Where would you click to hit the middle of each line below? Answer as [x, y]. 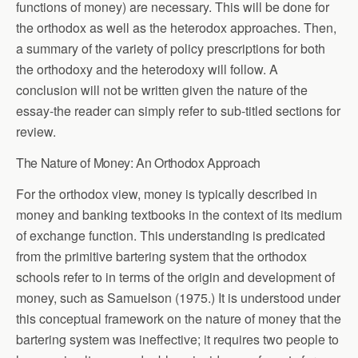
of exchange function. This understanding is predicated [171, 235]
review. [36, 131]
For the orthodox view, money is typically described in [167, 194]
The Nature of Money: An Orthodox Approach [138, 163]
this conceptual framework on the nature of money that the [179, 318]
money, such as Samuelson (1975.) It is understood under [178, 298]
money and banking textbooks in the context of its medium [179, 215]
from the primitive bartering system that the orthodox [161, 256]
